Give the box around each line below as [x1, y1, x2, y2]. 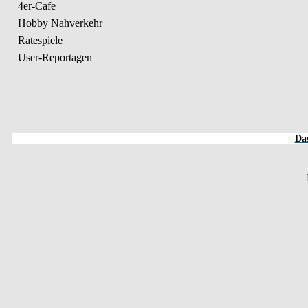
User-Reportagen [15, 52, 92, 63]
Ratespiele [15, 34, 63, 46]
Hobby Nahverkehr [15, 17, 102, 29]
